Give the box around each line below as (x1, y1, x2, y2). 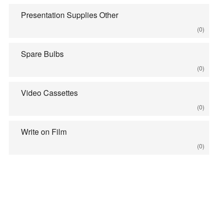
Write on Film (20, 126, 67, 137)
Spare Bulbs (20, 48, 64, 59)
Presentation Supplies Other (20, 9, 118, 20)
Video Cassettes (20, 87, 78, 98)
